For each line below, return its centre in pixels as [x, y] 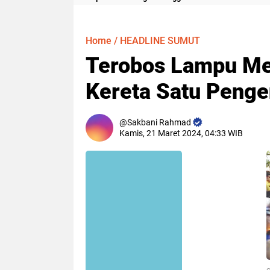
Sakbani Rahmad [159, 122]
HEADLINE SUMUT [160, 41]
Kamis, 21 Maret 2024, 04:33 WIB [181, 133]
